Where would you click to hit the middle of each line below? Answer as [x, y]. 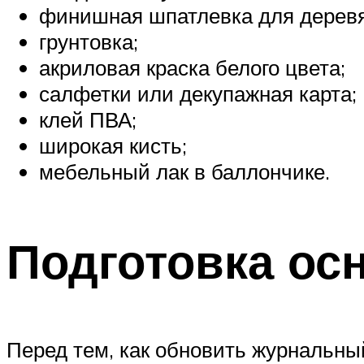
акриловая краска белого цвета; [192, 68]
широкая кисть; [113, 146]
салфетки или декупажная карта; [198, 94]
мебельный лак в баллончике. [184, 172]
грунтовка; [89, 42]
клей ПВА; [88, 120]
